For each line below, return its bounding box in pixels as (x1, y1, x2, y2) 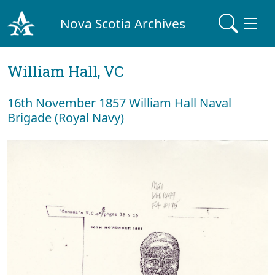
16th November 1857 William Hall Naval (7, 95, 231, 111)
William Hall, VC (7, 61, 123, 81)
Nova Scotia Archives (60, 14, 186, 32)
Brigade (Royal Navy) (7, 109, 124, 126)
